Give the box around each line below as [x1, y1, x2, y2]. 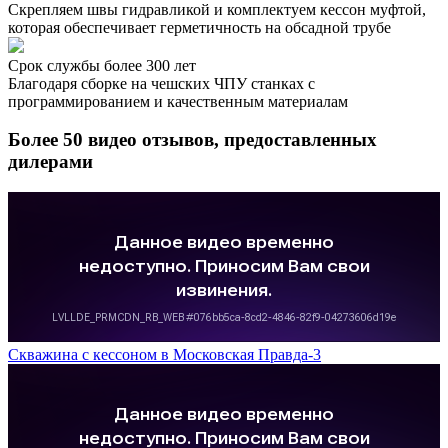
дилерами [8, 151, 93, 173]
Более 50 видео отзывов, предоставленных [8, 129, 377, 151]
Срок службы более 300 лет [8, 56, 196, 74]
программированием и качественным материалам [8, 92, 348, 110]
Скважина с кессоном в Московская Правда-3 [8, 346, 321, 363]
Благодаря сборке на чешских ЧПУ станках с [8, 74, 315, 92]
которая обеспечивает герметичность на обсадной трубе [8, 18, 391, 36]
